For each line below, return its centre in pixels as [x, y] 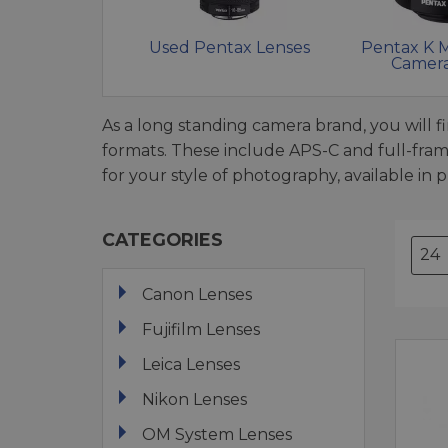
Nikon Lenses [194, 399]
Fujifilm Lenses [201, 329]
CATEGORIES [162, 239]
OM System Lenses [217, 434]
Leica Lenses [191, 364]
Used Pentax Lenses [230, 47]
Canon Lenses [197, 294]
